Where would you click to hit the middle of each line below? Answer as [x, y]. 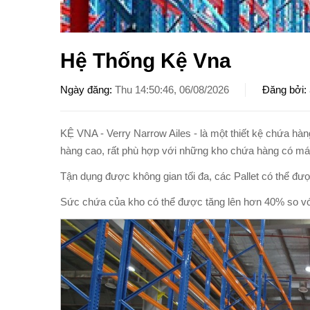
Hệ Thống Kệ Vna [146, 61]
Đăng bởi [283, 90]
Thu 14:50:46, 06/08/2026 [172, 90]
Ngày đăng [85, 90]
